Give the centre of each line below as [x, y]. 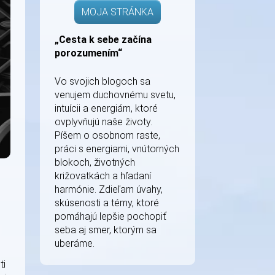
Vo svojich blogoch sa [103, 81]
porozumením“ [88, 53]
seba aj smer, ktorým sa [106, 230]
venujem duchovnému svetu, [115, 95]
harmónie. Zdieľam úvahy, [109, 189]
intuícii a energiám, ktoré [106, 108]
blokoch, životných [95, 162]
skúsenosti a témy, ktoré [107, 203]
